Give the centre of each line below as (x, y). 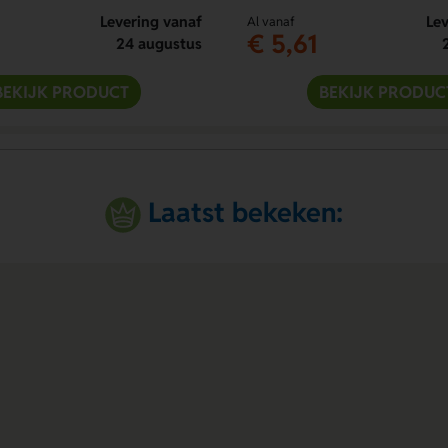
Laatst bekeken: (246, 212)
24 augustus (158, 43)
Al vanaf (270, 21)
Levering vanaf (150, 21)
